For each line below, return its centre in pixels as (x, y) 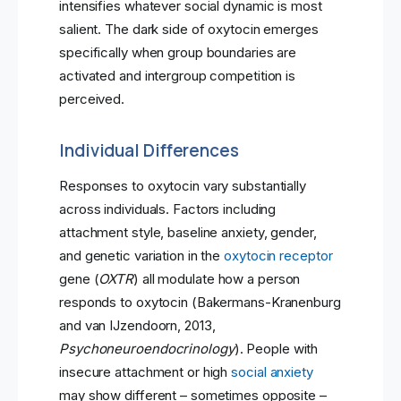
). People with (276, 349)
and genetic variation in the (142, 256)
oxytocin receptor (278, 256)
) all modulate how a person (217, 279)
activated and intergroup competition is (178, 76)
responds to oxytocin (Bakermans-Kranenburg (200, 303)
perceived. (92, 99)
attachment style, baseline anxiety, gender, (188, 233)
